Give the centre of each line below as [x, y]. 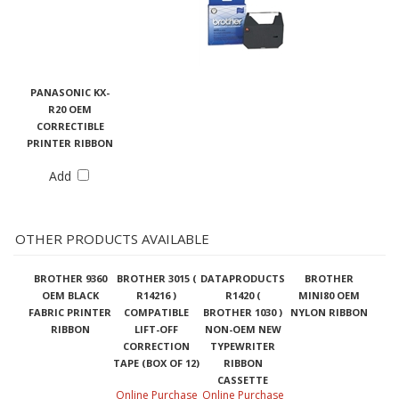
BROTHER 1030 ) [243, 312]
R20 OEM [70, 109]
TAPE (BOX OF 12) [156, 362]
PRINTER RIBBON [70, 142]
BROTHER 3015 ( [156, 278]
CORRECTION [156, 346]
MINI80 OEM [329, 295]
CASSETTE [243, 379]
